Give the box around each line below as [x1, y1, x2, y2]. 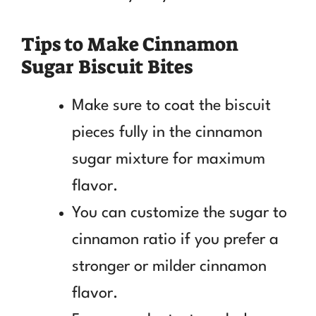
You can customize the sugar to [72, 205, 287, 221]
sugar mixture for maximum [72, 151, 265, 167]
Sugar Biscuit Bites [21, 54, 193, 80]
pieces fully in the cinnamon [72, 124, 262, 140]
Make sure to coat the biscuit [72, 97, 271, 114]
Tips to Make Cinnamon [21, 31, 238, 57]
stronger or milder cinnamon [72, 258, 267, 274]
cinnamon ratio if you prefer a [72, 231, 279, 248]
